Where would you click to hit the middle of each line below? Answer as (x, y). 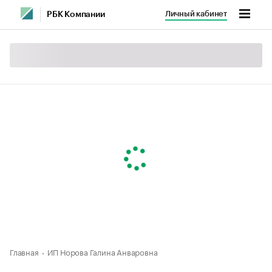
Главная (24, 251)
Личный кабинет (196, 14)
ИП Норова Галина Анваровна (102, 251)
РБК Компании (76, 15)
